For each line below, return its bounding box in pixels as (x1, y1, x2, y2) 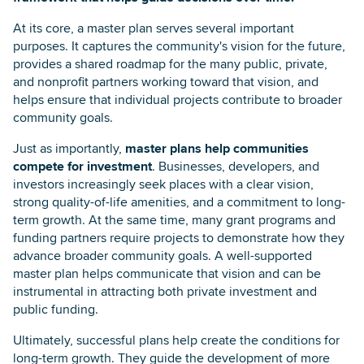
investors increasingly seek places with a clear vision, (13, 174, 314, 193)
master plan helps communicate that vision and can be (13, 263, 321, 283)
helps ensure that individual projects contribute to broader (13, 89, 342, 109)
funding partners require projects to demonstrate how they (13, 227, 344, 247)
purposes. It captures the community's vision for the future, (13, 36, 345, 55)
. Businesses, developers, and (152, 156, 319, 175)
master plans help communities (125, 138, 309, 158)
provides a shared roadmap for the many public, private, (13, 54, 327, 73)
